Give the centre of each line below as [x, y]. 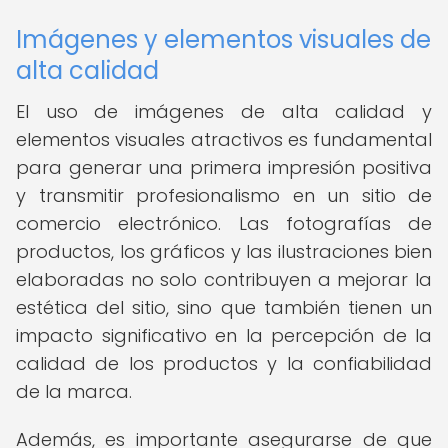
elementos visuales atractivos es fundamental [224, 139]
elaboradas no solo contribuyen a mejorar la [224, 279]
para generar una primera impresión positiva [224, 167]
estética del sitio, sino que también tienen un [224, 307]
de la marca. [74, 391]
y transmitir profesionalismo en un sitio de [224, 195]
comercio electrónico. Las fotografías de [224, 223]
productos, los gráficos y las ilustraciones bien [224, 251]
